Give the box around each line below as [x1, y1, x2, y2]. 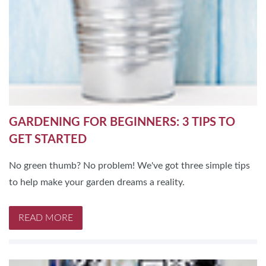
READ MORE [18, 213, 73, 223]
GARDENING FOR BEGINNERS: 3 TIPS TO [9, 116, 235, 129]
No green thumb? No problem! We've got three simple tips [9, 161, 250, 171]
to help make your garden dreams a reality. [9, 178, 185, 188]
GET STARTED [9, 134, 87, 146]
